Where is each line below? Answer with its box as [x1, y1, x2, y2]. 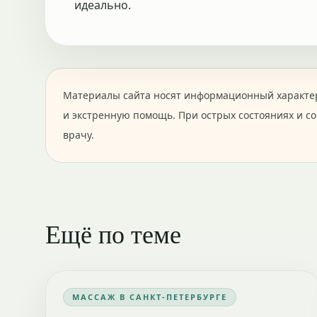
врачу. [63, 128, 94, 142]
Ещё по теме [45, 217, 181, 250]
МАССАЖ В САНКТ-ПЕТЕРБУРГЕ [72, 292, 227, 302]
